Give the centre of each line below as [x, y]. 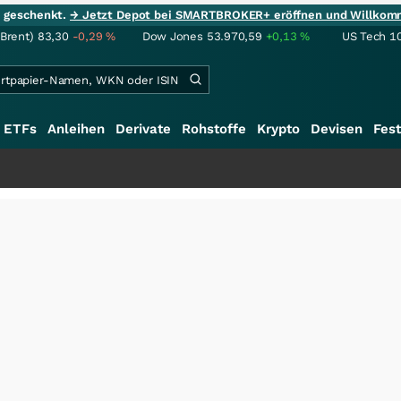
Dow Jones [173, 36]
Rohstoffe [214, 129]
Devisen [337, 129]
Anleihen [76, 129]
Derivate [143, 129]
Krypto [278, 129]
